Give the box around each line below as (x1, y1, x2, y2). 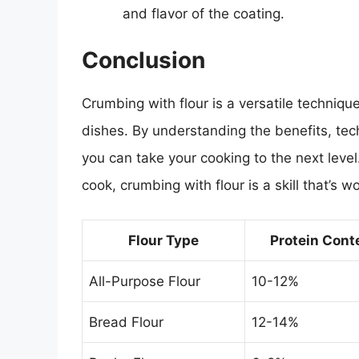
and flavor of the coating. (123, 5, 284, 22)
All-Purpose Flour (89, 272, 200, 289)
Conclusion (82, 46, 205, 75)
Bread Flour (89, 313, 163, 330)
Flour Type (128, 232, 199, 248)
